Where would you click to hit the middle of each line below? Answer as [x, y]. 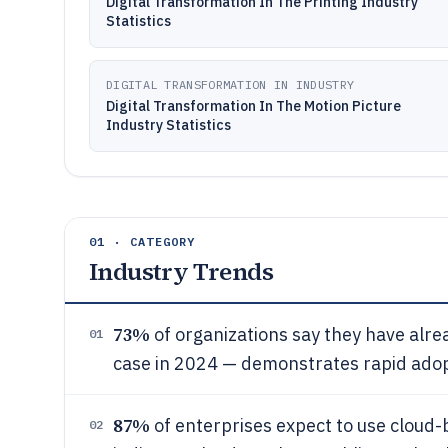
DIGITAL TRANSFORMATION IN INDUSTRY [230, 84]
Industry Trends [181, 271]
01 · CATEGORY [142, 241]
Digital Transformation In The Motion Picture [253, 106]
